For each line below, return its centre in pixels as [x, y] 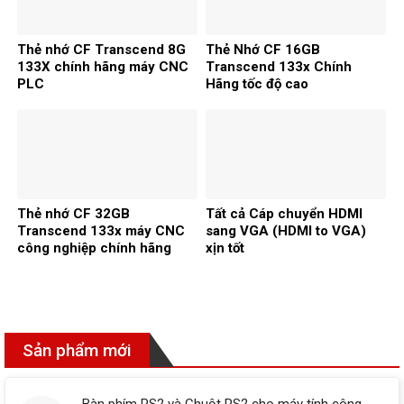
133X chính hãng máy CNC [103, 67]
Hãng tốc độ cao [257, 84]
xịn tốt [225, 248]
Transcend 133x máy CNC [101, 230]
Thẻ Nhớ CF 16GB [263, 50]
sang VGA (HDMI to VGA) [286, 230]
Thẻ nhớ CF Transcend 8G [101, 50]
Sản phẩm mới [77, 351]
